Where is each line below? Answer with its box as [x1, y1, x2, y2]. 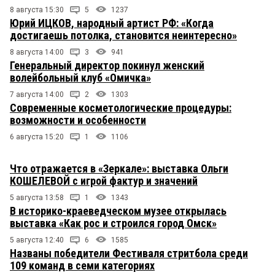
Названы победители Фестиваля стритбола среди [10, 247, 248, 260]
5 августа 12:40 [10, 236, 64, 245]
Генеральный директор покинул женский [10, 59, 204, 72]
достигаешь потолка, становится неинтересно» [10, 29, 237, 42]
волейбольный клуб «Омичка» [10, 71, 151, 85]
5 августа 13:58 [10, 193, 64, 203]
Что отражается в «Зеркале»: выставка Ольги [10, 162, 228, 176]
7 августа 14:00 [10, 90, 64, 99]
